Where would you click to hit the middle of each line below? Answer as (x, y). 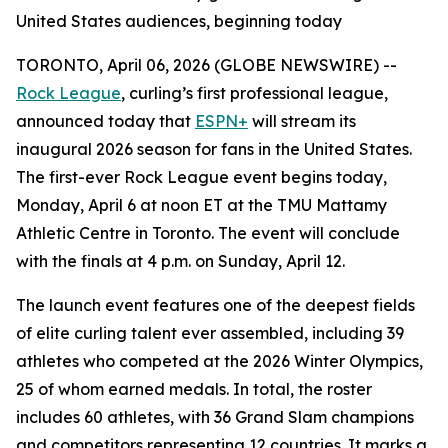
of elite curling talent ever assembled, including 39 (210, 333)
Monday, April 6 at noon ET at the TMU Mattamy (201, 205)
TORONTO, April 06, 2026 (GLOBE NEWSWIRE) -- (206, 65)
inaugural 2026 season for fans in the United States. (214, 149)
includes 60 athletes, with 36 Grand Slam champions (215, 417)
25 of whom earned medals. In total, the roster (194, 389)
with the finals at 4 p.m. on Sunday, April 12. (180, 261)
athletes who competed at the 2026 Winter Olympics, (219, 361)
